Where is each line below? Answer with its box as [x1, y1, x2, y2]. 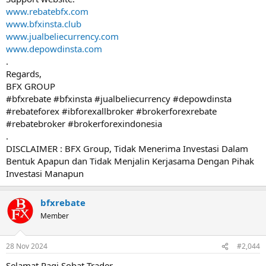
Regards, [6, 67, 42, 80]
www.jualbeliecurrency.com [6, 30, 119, 42]
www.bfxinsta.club [6, 17, 81, 30]
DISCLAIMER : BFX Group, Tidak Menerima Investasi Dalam [6, 142, 248, 154]
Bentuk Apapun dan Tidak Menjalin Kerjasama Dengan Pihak [6, 154, 254, 167]
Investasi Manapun [6, 167, 84, 179]
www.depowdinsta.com [6, 42, 102, 55]
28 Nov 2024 [6, 241, 47, 251]
